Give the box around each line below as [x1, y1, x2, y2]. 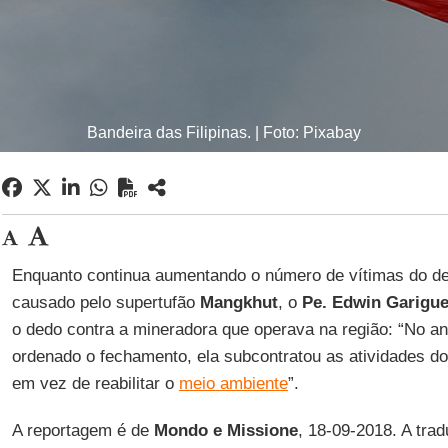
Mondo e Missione [153, 421, 298, 440]
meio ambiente [178, 374, 288, 393]
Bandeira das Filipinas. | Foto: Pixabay [87, 124, 361, 141]
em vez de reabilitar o [11, 374, 179, 393]
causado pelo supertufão [11, 293, 200, 312]
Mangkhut [199, 293, 278, 312]
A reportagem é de [11, 421, 154, 440]
